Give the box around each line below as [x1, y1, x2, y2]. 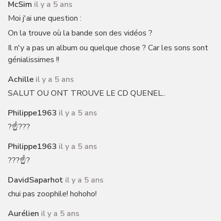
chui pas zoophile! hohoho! [7, 188, 97, 199]
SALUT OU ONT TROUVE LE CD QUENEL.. [7, 88, 165, 99]
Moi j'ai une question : [7, 13, 81, 24]
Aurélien [7, 208, 39, 219]
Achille [7, 74, 34, 85]
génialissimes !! [7, 54, 59, 65]
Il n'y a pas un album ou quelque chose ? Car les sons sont [7, 42, 208, 53]
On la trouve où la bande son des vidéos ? [7, 28, 152, 38]
